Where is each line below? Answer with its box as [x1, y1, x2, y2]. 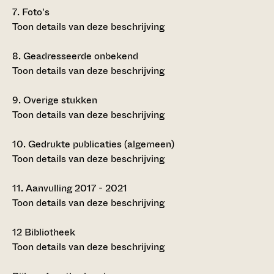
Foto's [20, 4, 50, 19]
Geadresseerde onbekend [21, 48, 138, 63]
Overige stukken [21, 92, 97, 107]
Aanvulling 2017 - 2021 [23, 180, 127, 195]
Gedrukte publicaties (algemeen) [26, 136, 174, 151]
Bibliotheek [22, 224, 75, 239]
